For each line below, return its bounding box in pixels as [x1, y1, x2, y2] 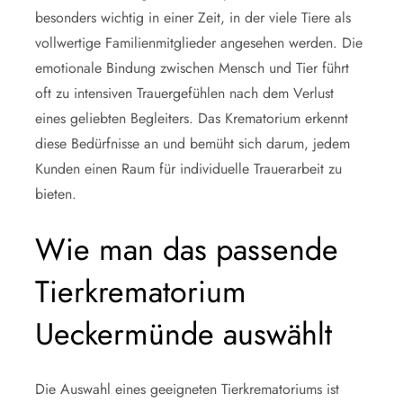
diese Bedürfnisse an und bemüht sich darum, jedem [35, 132, 350, 154]
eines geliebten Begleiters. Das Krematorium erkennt [35, 107, 348, 129]
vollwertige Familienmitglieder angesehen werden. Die [35, 31, 363, 53]
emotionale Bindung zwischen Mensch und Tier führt [35, 57, 349, 78]
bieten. [35, 183, 76, 204]
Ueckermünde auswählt [35, 311, 332, 356]
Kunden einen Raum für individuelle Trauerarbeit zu [35, 157, 342, 179]
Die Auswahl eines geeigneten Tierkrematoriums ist [35, 378, 339, 399]
